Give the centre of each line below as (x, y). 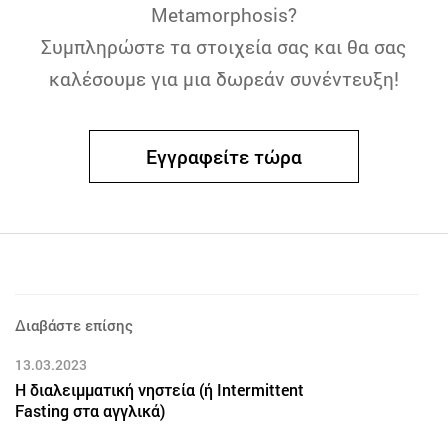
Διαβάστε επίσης (74, 325)
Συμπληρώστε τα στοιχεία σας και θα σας (224, 46)
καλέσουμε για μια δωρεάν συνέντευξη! (223, 78)
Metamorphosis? (223, 14)
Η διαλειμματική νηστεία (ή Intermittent (159, 389)
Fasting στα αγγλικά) (90, 410)
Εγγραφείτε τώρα (224, 156)
